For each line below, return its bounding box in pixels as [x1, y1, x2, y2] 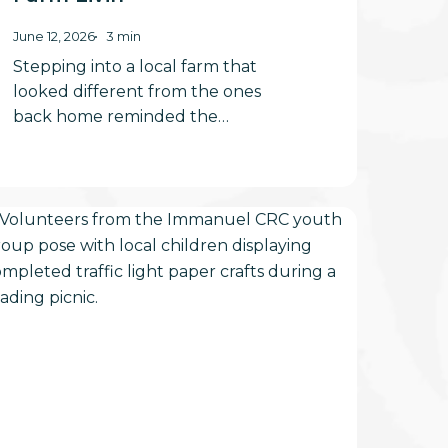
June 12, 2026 [12, 28, 95, 44]
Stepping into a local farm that [12, 56, 257, 76]
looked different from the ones [12, 81, 261, 101]
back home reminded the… [12, 106, 229, 126]
